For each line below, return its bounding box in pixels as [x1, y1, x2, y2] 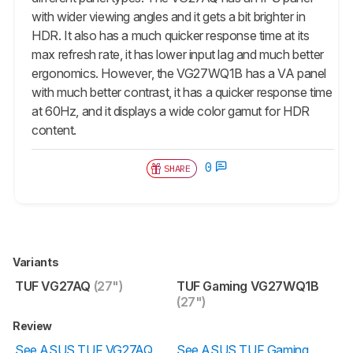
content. [32, 121, 77, 138]
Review [13, 318, 54, 333]
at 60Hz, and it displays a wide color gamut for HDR [32, 102, 310, 119]
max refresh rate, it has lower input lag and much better [32, 46, 324, 62]
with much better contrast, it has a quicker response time [32, 84, 333, 100]
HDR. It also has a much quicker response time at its [32, 27, 310, 43]
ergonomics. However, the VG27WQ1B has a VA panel [32, 65, 327, 81]
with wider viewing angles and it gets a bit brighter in [32, 8, 306, 24]
